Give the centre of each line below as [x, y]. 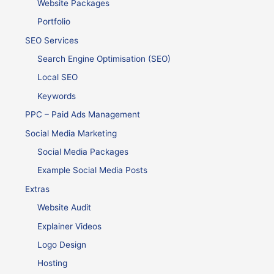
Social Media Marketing [71, 133]
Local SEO [58, 77]
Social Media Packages [83, 151]
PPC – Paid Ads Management [83, 115]
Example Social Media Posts [93, 170]
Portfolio [54, 22]
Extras [38, 189]
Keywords [57, 96]
